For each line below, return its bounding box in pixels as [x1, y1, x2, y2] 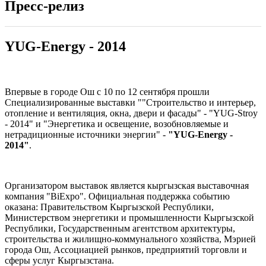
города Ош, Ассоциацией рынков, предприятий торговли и [5, 244, 247, 255]
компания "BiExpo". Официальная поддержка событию [5, 191, 230, 201]
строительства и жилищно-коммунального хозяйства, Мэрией [5, 233, 256, 244]
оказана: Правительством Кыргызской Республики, [5, 201, 214, 212]
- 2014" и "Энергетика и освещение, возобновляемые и [5, 118, 229, 129]
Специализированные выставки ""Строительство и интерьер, [5, 97, 256, 107]
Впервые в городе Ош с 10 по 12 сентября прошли [5, 86, 210, 97]
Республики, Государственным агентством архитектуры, [5, 223, 235, 233]
